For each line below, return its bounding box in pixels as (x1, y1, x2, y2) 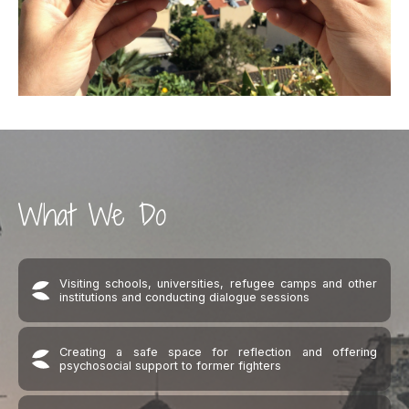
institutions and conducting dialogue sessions (59, 290, 309, 304)
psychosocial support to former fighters (59, 359, 281, 372)
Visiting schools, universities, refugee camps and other (59, 277, 377, 290)
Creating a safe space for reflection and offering (59, 345, 377, 359)
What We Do (18, 194, 166, 236)
